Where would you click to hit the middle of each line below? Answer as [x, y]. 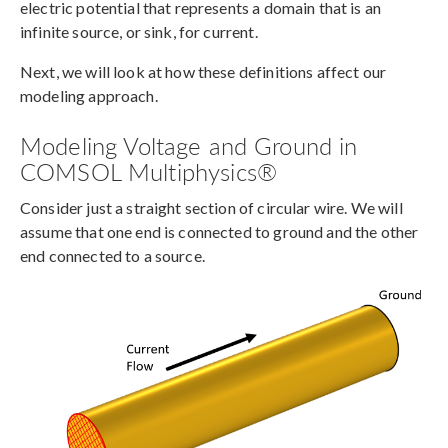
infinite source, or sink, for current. [139, 32]
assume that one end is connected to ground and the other [219, 232]
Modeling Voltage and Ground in [189, 145]
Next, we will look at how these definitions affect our [203, 72]
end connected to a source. [112, 256]
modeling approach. [89, 96]
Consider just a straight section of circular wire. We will [211, 208]
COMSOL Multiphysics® [148, 171]
